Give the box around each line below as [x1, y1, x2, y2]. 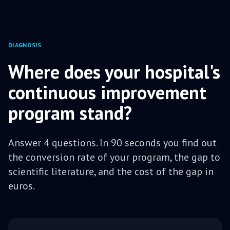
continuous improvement [8, 80, 206, 105]
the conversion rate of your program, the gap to [8, 150, 220, 164]
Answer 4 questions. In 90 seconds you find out [8, 136, 217, 150]
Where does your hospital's [8, 60, 220, 84]
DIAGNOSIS [8, 41, 42, 49]
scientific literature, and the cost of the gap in [8, 165, 214, 179]
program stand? [8, 101, 132, 125]
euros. [8, 179, 35, 193]
